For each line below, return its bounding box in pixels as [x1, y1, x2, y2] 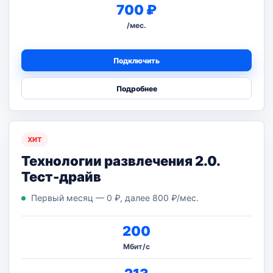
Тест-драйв [21, 169, 101, 185]
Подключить [113, 55, 160, 65]
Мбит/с [123, 242, 150, 251]
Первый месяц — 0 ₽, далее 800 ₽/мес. [31, 193, 199, 203]
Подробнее [116, 83, 157, 93]
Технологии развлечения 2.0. [21, 153, 220, 169]
